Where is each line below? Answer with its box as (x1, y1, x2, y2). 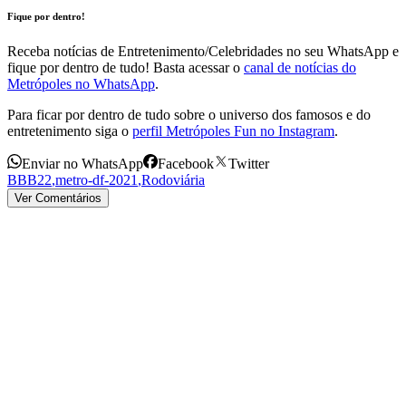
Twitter (228, 156, 269, 172)
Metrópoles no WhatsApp (7, 76, 155, 92)
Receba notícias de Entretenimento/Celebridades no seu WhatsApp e (7, 43, 399, 60)
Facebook (158, 156, 214, 172)
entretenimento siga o (7, 123, 129, 140)
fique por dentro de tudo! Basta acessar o (7, 60, 240, 76)
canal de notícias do (244, 60, 356, 76)
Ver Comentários (14, 191, 101, 206)
